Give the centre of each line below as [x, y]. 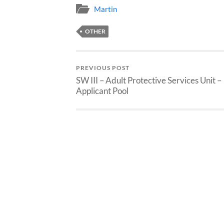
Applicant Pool [102, 90]
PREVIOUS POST [103, 67]
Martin [105, 9]
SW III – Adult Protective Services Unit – [149, 80]
